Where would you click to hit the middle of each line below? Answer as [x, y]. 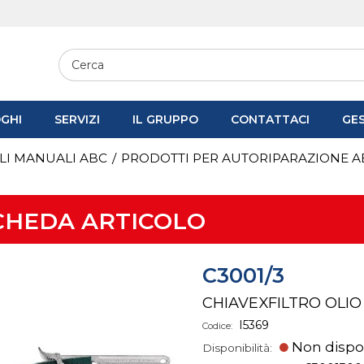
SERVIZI [77, 119]
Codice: [218, 326]
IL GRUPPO [165, 119]
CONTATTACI [270, 119]
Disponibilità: [238, 347]
